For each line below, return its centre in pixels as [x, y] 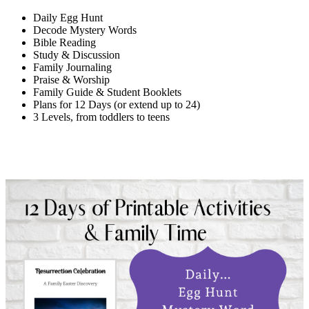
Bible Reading [64, 43]
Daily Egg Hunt [68, 18]
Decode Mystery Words [85, 30]
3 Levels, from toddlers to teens [101, 117]
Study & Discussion [77, 55]
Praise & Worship [71, 80]
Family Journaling [72, 68]
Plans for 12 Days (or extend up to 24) [117, 105]
